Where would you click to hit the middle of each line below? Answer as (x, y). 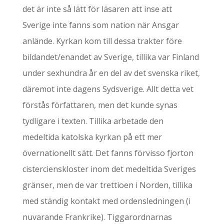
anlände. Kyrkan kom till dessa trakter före (102, 41)
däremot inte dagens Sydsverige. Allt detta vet (108, 89)
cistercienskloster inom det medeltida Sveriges (109, 169)
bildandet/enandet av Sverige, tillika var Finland (110, 57)
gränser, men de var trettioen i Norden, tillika (107, 185)
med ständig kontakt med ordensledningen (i (106, 201)
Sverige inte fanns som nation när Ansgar (100, 25)
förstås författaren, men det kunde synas (100, 105)
